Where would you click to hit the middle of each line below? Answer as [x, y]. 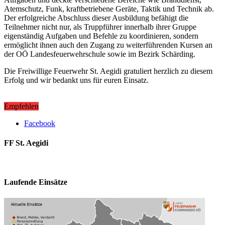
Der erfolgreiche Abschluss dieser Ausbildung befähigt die [96, 18]
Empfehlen [21, 106]
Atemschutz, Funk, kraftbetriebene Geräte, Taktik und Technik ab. [109, 9]
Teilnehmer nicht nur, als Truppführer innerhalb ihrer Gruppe [100, 27]
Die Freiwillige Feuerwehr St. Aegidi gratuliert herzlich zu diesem [108, 71]
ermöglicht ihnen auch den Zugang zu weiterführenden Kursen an [108, 45]
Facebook [40, 123]
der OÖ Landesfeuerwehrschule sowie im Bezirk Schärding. [100, 54]
